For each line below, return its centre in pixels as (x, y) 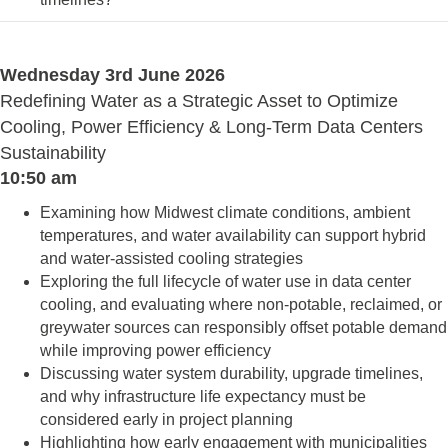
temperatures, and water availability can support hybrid (233, 235)
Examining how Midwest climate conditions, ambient (225, 212)
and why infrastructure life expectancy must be (203, 396)
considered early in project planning (166, 419)
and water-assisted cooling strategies (171, 258)
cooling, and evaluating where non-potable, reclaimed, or (241, 304)
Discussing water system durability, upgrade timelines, (231, 373)
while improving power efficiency (155, 350)
